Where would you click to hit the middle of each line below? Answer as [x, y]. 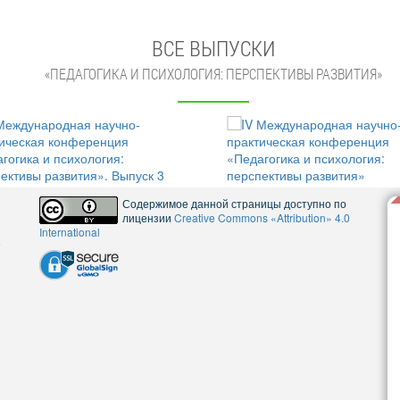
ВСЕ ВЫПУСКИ [213, 48]
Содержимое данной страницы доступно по [234, 203]
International [70, 232]
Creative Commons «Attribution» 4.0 [262, 217]
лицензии [148, 217]
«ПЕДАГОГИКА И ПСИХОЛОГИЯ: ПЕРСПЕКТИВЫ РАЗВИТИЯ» [213, 74]
